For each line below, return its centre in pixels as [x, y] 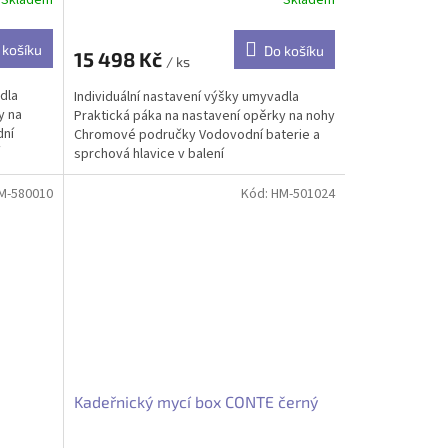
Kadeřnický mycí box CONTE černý [195, 402]
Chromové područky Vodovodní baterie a [196, 134]
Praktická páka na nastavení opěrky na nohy [204, 115]
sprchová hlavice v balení [148, 153]
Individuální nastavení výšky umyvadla [186, 96]
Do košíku [293, 50]
